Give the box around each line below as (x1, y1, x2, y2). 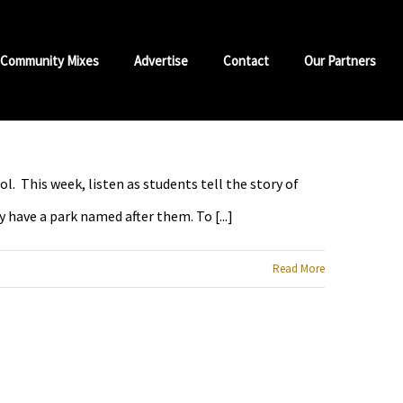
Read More (273, 261, 325, 276)
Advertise (134, 51, 188, 69)
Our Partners (304, 51, 376, 69)
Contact (223, 51, 269, 69)
